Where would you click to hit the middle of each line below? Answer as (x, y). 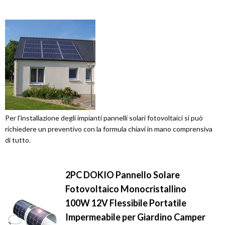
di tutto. (18, 140)
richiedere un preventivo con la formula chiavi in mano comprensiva (109, 129)
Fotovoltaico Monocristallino (126, 189)
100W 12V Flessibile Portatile (126, 203)
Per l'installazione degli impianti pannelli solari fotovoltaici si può (104, 118)
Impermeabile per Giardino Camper (135, 217)
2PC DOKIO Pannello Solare (123, 175)
